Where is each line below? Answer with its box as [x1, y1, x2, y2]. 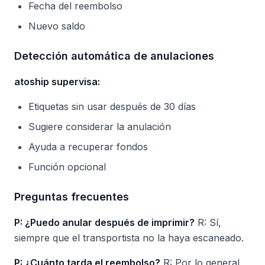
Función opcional [28, 161, 106, 173]
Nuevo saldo [28, 20, 85, 32]
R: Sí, [195, 216, 221, 228]
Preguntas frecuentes [14, 190, 129, 203]
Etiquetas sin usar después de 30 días [28, 101, 196, 112]
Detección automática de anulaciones [14, 50, 214, 62]
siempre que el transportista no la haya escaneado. [14, 232, 244, 244]
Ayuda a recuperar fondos [28, 141, 148, 153]
